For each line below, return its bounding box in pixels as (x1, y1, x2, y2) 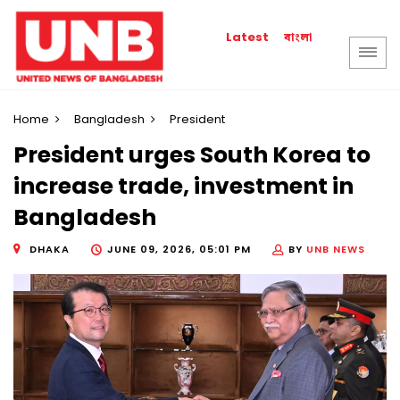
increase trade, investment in (13, 171, 354, 203)
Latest (226, 29, 270, 46)
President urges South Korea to (13, 139, 371, 171)
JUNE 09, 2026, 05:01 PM (107, 241, 251, 256)
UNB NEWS (306, 241, 365, 256)
